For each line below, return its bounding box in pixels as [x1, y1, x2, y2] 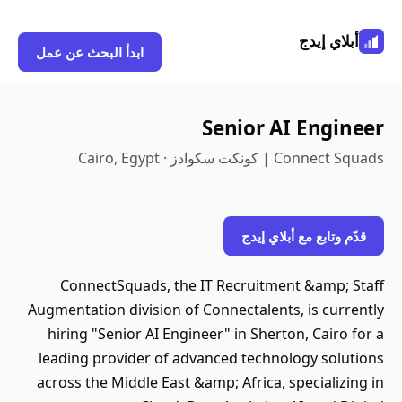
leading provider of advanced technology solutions [39, 348, 384, 368]
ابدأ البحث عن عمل [36, 43, 144, 61]
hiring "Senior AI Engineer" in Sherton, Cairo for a [48, 324, 384, 344]
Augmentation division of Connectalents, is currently [28, 300, 384, 319]
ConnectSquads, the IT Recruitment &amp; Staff [60, 275, 384, 295]
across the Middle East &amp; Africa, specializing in [37, 372, 384, 392]
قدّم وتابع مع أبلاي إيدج [241, 227, 366, 245]
